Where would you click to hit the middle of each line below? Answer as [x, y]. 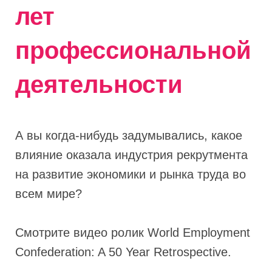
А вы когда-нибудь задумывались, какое [128, 135]
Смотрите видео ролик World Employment [132, 232]
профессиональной [133, 50]
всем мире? [48, 193]
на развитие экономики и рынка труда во [130, 174]
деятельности [99, 84]
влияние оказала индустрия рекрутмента [131, 155]
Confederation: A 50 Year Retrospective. [123, 252]
